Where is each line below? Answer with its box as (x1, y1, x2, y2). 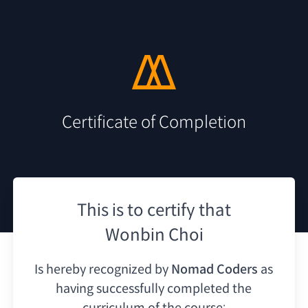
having (56, 280, 94, 296)
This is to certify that (77, 199, 231, 221)
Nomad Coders (171, 261, 258, 277)
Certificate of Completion (62, 111, 246, 133)
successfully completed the (96, 280, 252, 296)
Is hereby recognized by (34, 261, 169, 277)
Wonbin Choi (104, 224, 203, 245)
